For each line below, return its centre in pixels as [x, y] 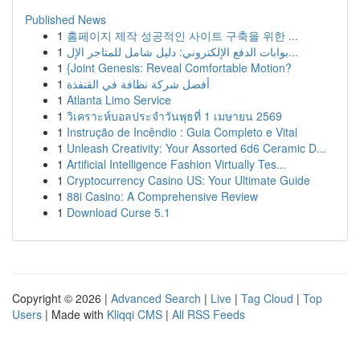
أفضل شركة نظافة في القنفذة [138, 84]
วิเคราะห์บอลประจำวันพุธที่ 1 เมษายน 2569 [174, 116]
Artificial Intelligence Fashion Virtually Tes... [176, 164]
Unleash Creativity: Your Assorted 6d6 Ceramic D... [196, 148]
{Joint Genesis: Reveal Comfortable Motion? [179, 67]
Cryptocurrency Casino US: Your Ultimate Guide [188, 180]
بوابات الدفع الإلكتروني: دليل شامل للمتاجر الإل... [293, 51]
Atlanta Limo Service [119, 100]
